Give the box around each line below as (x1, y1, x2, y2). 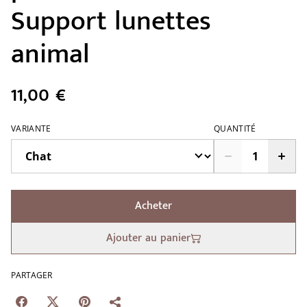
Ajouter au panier (106, 229, 191, 248)
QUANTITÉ (214, 123, 256, 135)
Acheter (135, 197, 172, 216)
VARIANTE (11, 123, 51, 135)
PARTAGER (11, 269, 52, 282)
